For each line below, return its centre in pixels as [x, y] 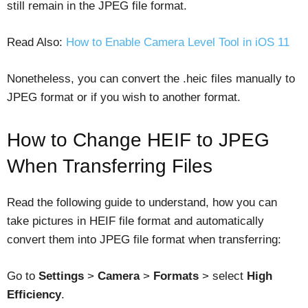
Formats [176, 276]
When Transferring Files [110, 166]
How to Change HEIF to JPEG [138, 140]
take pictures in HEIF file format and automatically [135, 221]
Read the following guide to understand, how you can [142, 203]
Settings [61, 276]
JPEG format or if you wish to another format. [124, 98]
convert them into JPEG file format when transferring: [144, 240]
